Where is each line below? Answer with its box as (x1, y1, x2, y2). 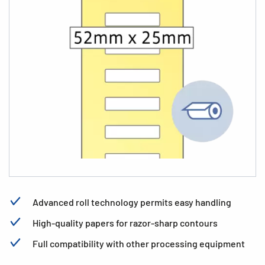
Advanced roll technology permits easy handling (33, 196, 231, 208)
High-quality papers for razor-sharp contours (33, 217, 218, 228)
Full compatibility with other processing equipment (33, 238, 245, 249)
